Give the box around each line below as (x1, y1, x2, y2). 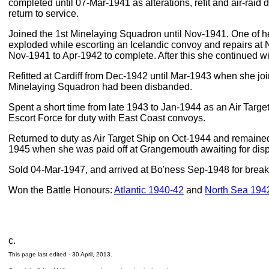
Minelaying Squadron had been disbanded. (8, 82, 192, 92)
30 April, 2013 (72, 251, 110, 258)
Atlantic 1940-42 (114, 185, 184, 195)
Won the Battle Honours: (8, 185, 114, 195)
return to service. (8, 8, 79, 19)
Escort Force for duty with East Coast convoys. (8, 113, 205, 123)
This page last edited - (8, 251, 72, 258)
